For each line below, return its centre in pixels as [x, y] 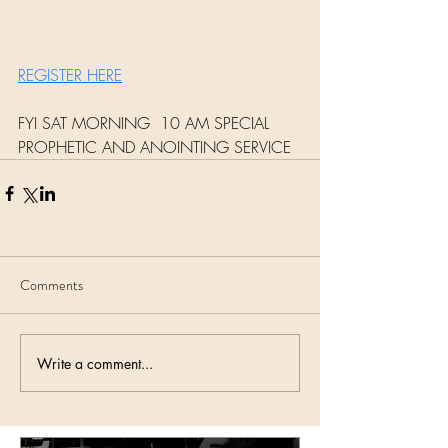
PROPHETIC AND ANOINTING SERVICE [157, 147]
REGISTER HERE [70, 75]
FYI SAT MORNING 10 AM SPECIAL [146, 123]
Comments [51, 285]
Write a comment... [95, 363]
